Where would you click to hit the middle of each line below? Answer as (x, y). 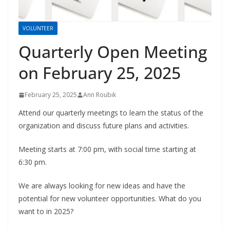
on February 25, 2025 (100, 73)
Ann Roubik (100, 95)
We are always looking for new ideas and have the (102, 186)
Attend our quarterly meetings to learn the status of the (111, 113)
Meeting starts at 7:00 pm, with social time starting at (107, 149)
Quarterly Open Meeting (113, 52)
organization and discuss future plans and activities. (105, 126)
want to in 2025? (46, 212)
